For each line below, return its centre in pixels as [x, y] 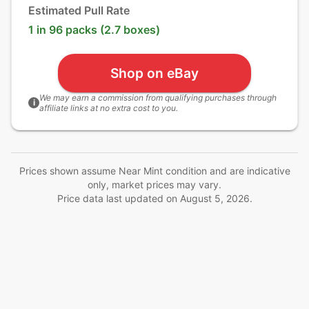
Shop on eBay [154, 73]
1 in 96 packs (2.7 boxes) [94, 30]
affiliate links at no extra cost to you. [109, 108]
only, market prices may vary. [154, 185]
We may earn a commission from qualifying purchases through [158, 98]
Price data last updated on [118, 198]
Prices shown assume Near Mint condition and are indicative [154, 171]
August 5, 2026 [215, 198]
